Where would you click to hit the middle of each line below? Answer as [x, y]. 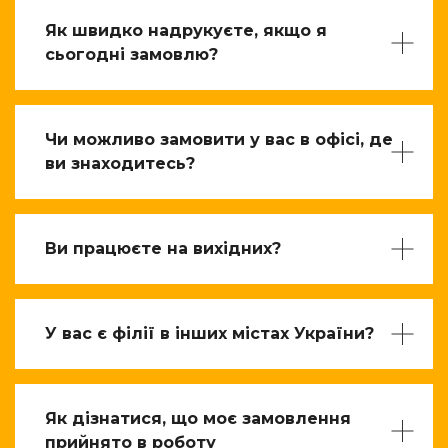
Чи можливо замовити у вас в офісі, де [219, 139]
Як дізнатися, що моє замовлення [198, 418]
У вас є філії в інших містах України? [209, 333]
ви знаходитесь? [120, 163]
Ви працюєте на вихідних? [163, 248]
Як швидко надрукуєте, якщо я [186, 30]
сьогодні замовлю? [131, 54]
